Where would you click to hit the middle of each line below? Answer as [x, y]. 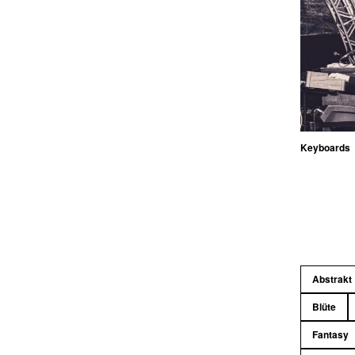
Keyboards [326, 147]
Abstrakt [332, 279]
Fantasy [331, 334]
